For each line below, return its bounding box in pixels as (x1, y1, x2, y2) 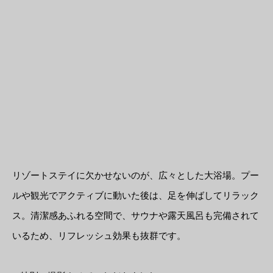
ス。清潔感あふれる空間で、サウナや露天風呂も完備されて (12, 208, 259, 221)
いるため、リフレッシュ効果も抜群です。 (12, 229, 186, 241)
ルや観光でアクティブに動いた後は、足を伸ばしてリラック (12, 188, 259, 201)
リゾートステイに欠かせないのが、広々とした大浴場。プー (12, 168, 259, 181)
